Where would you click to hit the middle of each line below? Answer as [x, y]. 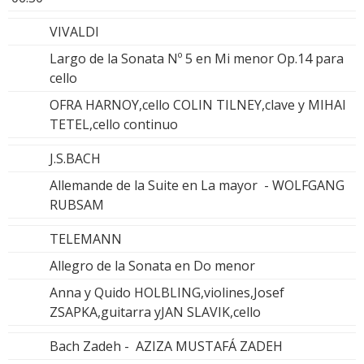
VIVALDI [74, 31]
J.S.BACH [75, 158]
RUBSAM [77, 204]
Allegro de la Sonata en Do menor [152, 265]
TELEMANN [86, 238]
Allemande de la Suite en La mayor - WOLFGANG [197, 185]
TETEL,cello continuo [114, 124]
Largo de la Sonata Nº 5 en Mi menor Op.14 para [197, 58]
